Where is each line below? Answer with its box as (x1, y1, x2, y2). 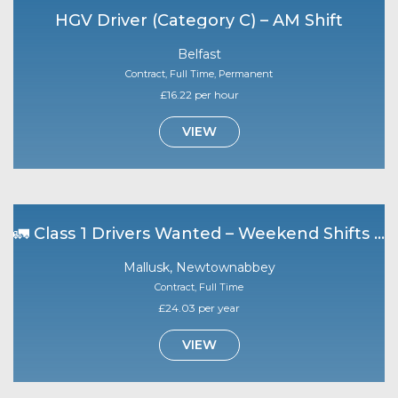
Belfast (177, 45, 221, 62)
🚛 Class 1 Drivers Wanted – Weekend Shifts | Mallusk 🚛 (374, 223, 385, 243)
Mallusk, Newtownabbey (123, 259, 275, 275)
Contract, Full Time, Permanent (125, 67, 273, 80)
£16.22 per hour (159, 87, 239, 101)
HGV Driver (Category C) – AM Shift (55, 10, 343, 30)
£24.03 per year (158, 300, 240, 314)
